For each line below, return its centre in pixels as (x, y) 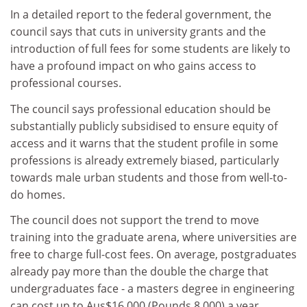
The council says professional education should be (140, 109)
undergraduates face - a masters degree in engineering (152, 288)
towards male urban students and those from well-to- (149, 177)
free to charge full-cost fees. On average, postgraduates (153, 254)
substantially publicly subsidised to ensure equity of (144, 126)
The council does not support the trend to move (135, 220)
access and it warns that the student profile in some (144, 143)
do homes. (38, 194)
